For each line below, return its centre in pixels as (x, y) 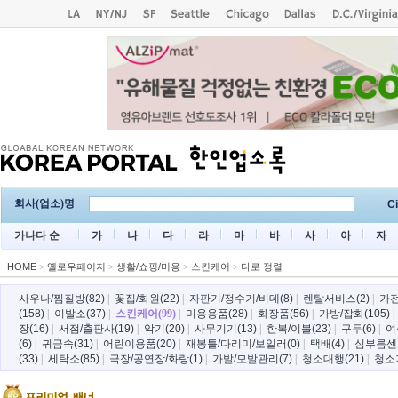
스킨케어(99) (146, 314)
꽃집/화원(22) (147, 298)
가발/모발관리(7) (252, 359)
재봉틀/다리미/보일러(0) (243, 344)
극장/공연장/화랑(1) (156, 359)
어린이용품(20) (139, 344)
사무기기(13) (226, 329)
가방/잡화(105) (354, 314)
